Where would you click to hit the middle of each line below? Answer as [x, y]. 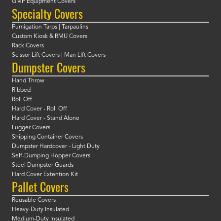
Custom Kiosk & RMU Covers [50, 37]
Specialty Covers [47, 14]
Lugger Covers [31, 128]
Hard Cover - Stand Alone [46, 119]
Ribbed [21, 91]
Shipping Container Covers [47, 137]
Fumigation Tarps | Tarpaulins [50, 27]
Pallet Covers [40, 187]
